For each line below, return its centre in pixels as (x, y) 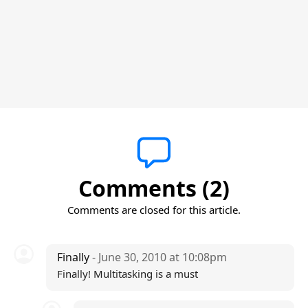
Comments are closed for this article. (154, 210)
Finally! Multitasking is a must (127, 274)
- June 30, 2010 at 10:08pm (159, 257)
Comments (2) (154, 188)
